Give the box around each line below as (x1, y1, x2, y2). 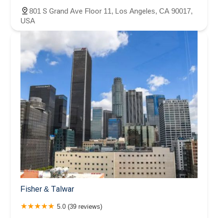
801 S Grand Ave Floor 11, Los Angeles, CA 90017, (29, 7, 193, 15)
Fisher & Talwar (20, 185, 74, 194)
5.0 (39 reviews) (57, 203, 102, 211)
